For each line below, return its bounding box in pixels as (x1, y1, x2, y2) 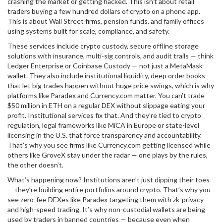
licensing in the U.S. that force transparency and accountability (7, 131, 200, 139)
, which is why (172, 81, 214, 90)
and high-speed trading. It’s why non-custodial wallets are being (7, 205, 205, 214)
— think (189, 52, 214, 60)
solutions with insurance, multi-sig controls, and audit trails (7, 52, 189, 60)
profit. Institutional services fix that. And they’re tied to (7, 111, 181, 119)
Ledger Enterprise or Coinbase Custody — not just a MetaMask (7, 61, 203, 70)
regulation (7, 121, 39, 129)
